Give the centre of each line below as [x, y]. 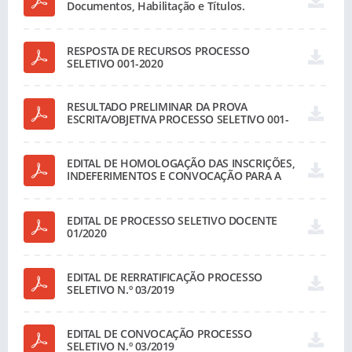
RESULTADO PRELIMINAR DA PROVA [157, 106]
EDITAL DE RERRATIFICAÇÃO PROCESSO [165, 277]
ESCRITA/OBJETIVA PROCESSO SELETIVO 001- [178, 119]
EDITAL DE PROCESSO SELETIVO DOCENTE [172, 220]
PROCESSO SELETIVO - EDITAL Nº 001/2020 [173, 18]
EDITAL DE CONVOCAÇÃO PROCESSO [159, 334]
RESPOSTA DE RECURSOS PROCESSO [158, 51]
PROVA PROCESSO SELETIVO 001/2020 [163, 188]
